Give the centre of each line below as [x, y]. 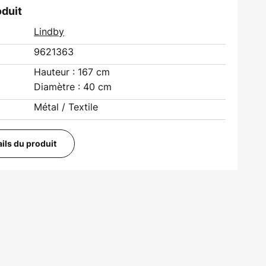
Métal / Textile [66, 107]
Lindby [49, 31]
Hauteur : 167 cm [72, 72]
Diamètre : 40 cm [73, 87]
